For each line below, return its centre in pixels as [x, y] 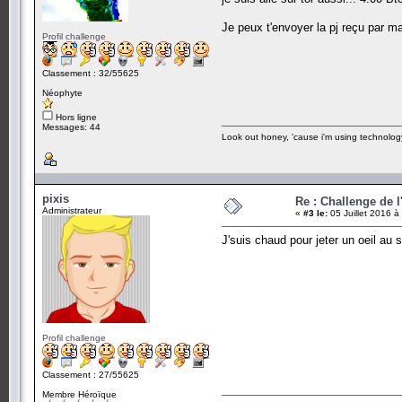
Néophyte [62, 92]
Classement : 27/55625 [91, 374]
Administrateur [72, 210]
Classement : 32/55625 [91, 73]
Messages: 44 [71, 127]
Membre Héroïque [79, 394]
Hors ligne [75, 117]
